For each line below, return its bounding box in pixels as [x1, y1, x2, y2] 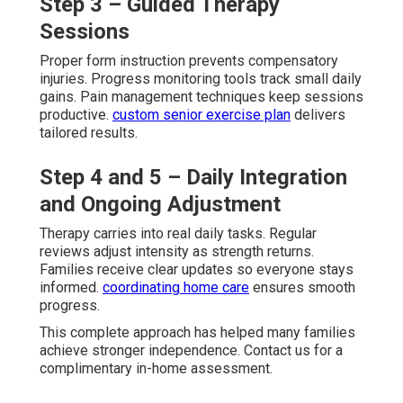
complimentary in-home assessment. [40, 359, 273, 377]
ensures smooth [249, 278, 355, 296]
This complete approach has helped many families [40, 323, 355, 341]
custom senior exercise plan [112, 105, 291, 123]
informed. [40, 278, 103, 296]
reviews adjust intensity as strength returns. [40, 242, 314, 260]
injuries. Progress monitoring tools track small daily [40, 69, 362, 87]
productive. [40, 105, 112, 123]
